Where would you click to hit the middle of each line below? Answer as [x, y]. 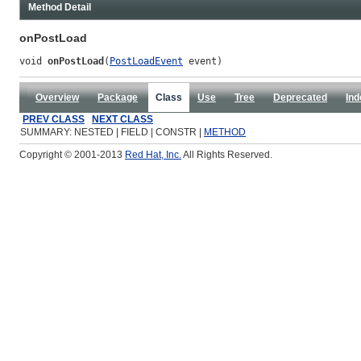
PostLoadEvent [146, 61]
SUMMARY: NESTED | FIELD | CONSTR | [112, 132]
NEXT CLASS [122, 119]
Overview [57, 97]
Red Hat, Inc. [153, 154]
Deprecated [300, 97]
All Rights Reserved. [227, 154]
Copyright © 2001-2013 [72, 154]
